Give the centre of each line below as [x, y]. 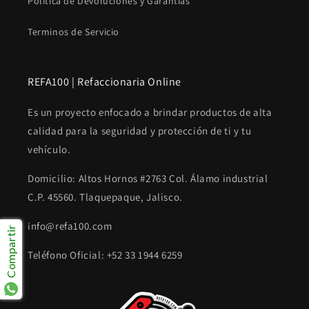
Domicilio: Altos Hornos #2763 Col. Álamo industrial [148, 179]
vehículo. [49, 150]
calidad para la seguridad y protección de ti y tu [140, 131]
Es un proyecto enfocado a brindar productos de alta [150, 112]
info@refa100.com [70, 226]
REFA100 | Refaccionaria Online [104, 82]
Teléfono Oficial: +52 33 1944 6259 [105, 255]
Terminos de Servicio [73, 32]
